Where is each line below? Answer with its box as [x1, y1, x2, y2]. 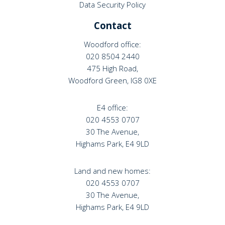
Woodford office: [84, 39, 141, 49]
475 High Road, [87, 63, 138, 73]
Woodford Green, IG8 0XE [68, 75, 157, 85]
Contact [93, 19, 132, 32]
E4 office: [97, 102, 128, 113]
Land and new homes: [74, 165, 151, 176]
